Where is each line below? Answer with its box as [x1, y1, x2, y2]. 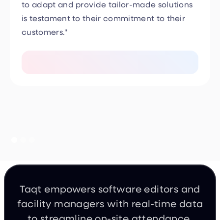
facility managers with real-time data [17, 179, 203, 192]
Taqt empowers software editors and [20, 164, 200, 177]
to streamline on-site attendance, [27, 193, 193, 207]
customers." [22, 8, 68, 19]
